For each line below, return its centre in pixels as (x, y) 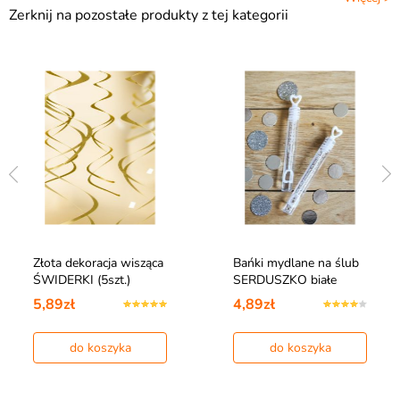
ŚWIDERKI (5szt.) (82, 280)
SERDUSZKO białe (285, 280)
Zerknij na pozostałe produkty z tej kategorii (149, 16)
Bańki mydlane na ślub (296, 263)
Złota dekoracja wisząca (98, 263)
